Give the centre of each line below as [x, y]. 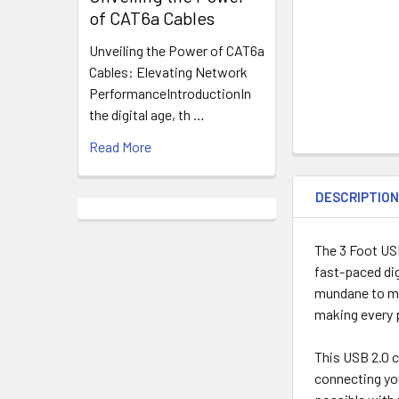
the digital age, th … [147, 114]
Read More [120, 147]
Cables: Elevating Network [168, 72]
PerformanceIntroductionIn [170, 93]
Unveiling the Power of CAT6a [177, 50]
